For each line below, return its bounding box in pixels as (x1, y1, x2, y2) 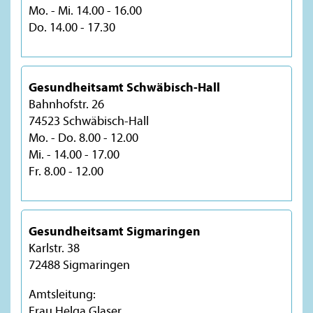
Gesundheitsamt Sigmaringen (29, 222, 201, 239)
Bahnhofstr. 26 (29, 95, 104, 112)
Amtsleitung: (29, 285, 96, 302)
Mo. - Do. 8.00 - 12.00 (29, 129, 138, 145)
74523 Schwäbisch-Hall (29, 112, 149, 129)
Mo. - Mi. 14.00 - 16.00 (29, 1, 142, 18)
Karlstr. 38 (29, 239, 80, 256)
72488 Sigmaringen (29, 256, 130, 272)
